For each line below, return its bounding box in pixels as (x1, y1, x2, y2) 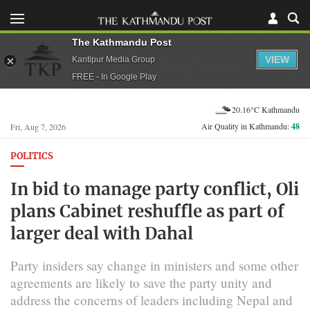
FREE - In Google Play (72, 71, 156, 82)
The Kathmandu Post (72, 36, 172, 48)
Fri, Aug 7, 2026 (10, 121, 66, 132)
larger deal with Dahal (10, 226, 193, 243)
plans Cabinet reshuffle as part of (10, 203, 284, 221)
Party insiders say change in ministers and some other (10, 256, 298, 274)
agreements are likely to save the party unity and (10, 273, 272, 291)
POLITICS (10, 152, 53, 161)
